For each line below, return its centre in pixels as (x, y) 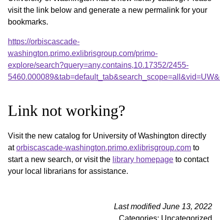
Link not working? (67, 110)
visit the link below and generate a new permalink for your (108, 10)
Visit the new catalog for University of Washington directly (107, 136)
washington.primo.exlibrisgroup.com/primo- (83, 53)
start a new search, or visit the (60, 159)
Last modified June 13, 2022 (163, 206)
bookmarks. (28, 22)
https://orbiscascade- (44, 41)
